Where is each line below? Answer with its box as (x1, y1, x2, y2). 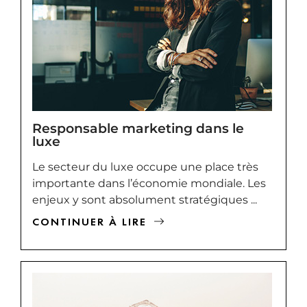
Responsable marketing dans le (32, 119, 244, 136)
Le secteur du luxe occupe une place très (32, 160, 258, 173)
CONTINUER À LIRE (32, 214, 147, 229)
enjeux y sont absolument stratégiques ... (32, 193, 257, 206)
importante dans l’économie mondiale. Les (32, 176, 266, 190)
